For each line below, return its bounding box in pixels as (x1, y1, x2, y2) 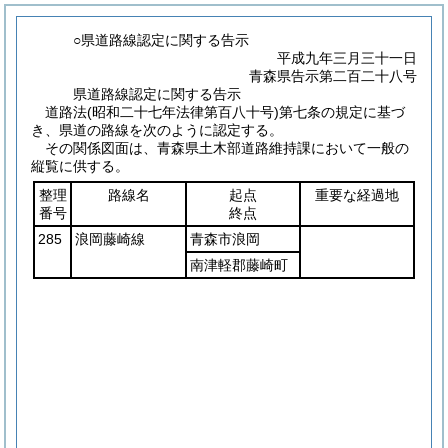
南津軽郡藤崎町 (190, 257, 288, 273)
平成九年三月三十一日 (277, 50, 417, 66)
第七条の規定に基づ (279, 104, 405, 120)
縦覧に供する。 (31, 158, 129, 174)
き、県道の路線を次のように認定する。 (31, 122, 283, 138)
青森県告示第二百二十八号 (249, 68, 417, 84)
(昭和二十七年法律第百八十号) (87, 104, 279, 120)
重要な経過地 (315, 187, 399, 203)
